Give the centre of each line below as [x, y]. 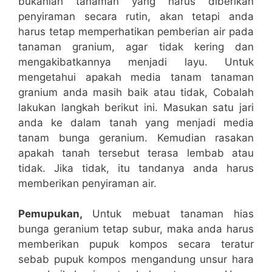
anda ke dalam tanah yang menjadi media [136, 122]
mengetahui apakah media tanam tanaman [136, 77]
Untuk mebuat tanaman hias [173, 214]
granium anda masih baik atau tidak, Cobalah [136, 92]
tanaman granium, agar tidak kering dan [136, 46]
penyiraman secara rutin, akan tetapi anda [136, 16]
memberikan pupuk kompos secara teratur [136, 244]
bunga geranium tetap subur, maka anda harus [136, 229]
